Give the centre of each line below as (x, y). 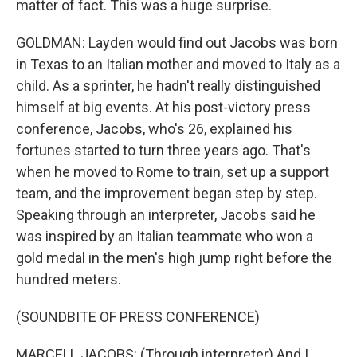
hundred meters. (69, 279)
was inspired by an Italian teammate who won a (165, 236)
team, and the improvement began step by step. (167, 193)
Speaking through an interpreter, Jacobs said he (166, 215)
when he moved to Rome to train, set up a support (173, 172)
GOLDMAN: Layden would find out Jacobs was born (177, 43)
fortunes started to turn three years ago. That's (163, 150)
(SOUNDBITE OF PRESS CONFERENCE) (138, 317)
